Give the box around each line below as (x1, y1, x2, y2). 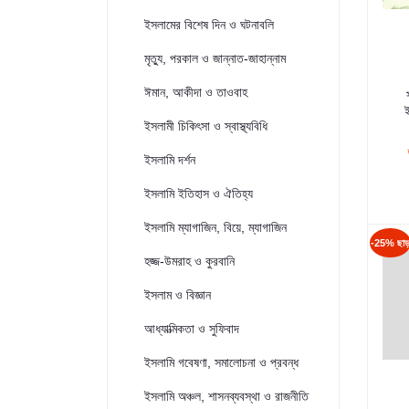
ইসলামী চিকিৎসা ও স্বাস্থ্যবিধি (144, 119, 267, 133)
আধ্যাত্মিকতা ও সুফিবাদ (144, 321, 239, 336)
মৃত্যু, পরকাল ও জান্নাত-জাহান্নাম (144, 51, 286, 66)
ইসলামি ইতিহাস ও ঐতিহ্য (144, 186, 253, 201)
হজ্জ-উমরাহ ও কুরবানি (144, 254, 235, 268)
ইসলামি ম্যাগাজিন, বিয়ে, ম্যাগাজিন (144, 220, 287, 235)
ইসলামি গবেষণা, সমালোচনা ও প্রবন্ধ (144, 355, 299, 370)
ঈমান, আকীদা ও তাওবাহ (144, 85, 247, 100)
